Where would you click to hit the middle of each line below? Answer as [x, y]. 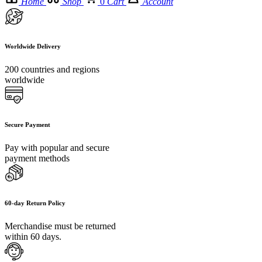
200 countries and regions [52, 69]
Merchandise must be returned [60, 226]
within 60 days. [33, 236]
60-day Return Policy [35, 203]
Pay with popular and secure [57, 147]
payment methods [37, 158]
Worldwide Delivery [33, 46]
